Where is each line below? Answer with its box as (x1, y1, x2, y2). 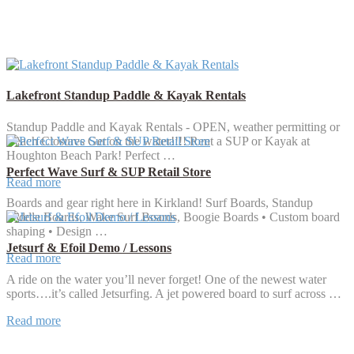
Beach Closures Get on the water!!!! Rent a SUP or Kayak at (6, 134, 310, 148)
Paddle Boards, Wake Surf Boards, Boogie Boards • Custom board (6, 210, 340, 224)
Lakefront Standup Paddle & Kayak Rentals (6, 88, 246, 103)
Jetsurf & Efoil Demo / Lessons (6, 241, 171, 255)
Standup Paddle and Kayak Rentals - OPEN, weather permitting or (6, 119, 340, 134)
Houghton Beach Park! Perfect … (6, 148, 175, 162)
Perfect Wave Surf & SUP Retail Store (6, 164, 211, 179)
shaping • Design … (6, 224, 107, 239)
